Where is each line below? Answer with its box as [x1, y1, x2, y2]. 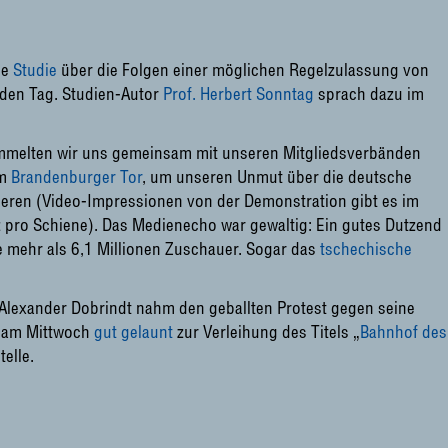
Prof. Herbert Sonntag [163, 83, 314, 104]
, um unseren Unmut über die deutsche [142, 166, 412, 187]
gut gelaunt [94, 321, 173, 342]
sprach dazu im [314, 83, 424, 104]
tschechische [320, 238, 412, 259]
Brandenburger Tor [11, 166, 142, 187]
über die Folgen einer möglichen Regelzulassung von [57, 59, 429, 80]
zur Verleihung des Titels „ [173, 321, 360, 342]
